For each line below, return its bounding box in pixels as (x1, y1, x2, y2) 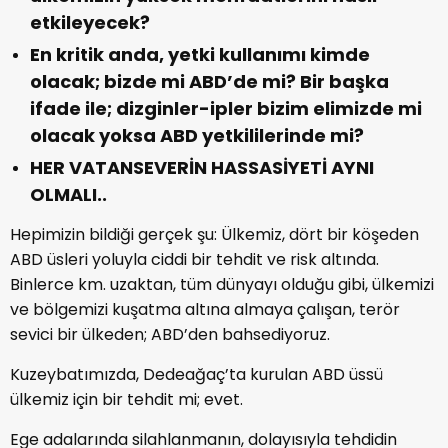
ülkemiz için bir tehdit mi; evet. (10, 388, 243, 412)
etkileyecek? (30, 10, 150, 36)
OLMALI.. (30, 182, 107, 208)
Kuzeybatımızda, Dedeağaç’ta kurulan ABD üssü (10, 363, 383, 387)
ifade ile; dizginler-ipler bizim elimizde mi (30, 96, 422, 122)
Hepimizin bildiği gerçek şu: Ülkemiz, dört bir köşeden (10, 223, 419, 247)
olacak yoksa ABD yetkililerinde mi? (30, 123, 364, 149)
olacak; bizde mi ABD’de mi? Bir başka (30, 69, 389, 95)
